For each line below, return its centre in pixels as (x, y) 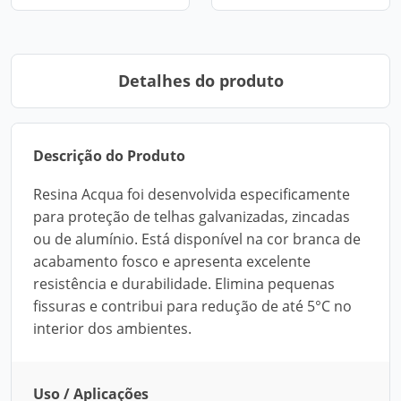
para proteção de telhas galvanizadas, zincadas (192, 217)
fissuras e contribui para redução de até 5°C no (192, 306)
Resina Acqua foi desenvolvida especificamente (192, 194)
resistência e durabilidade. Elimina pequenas (184, 284)
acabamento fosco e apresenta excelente (172, 261)
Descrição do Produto (109, 156)
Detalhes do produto (200, 81)
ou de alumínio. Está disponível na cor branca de (197, 239)
